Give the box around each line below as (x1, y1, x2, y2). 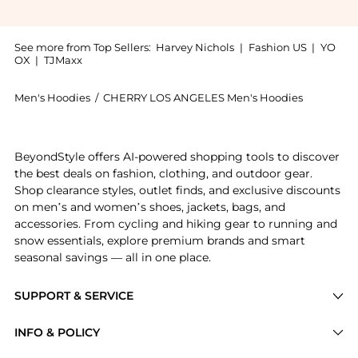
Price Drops (14, 313, 81, 328)
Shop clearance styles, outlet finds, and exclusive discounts (14, 183, 340, 198)
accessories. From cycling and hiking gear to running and (14, 217, 337, 232)
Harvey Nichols (156, 40, 235, 54)
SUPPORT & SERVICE (14, 288, 133, 304)
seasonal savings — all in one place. (14, 250, 211, 265)
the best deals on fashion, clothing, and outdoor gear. (14, 166, 312, 181)
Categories (14, 338, 75, 353)
